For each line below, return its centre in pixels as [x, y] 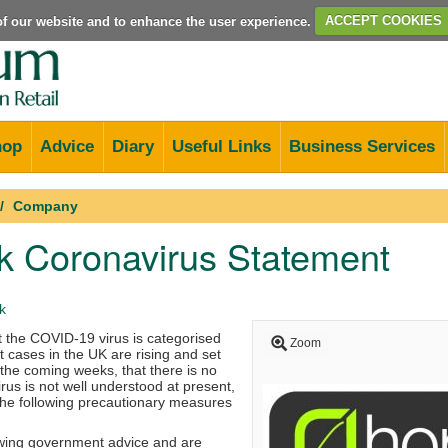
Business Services [362, 146]
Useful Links [221, 146]
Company [45, 205]
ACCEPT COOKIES [383, 20]
